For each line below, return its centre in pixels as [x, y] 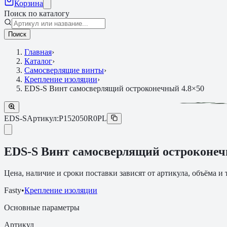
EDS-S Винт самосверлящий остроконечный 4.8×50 [114, 88]
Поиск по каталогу [37, 13]
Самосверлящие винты [64, 70]
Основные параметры [42, 207]
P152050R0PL [83, 118]
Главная [38, 52]
